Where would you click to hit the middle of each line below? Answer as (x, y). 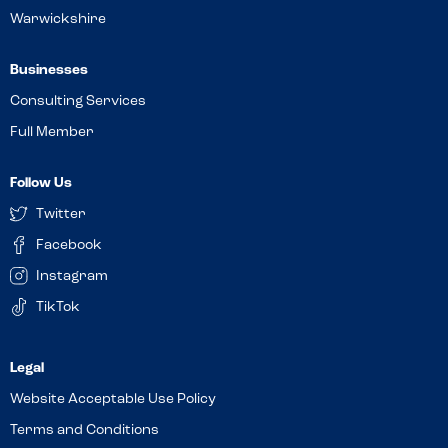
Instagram (72, 276)
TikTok (58, 307)
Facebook (69, 245)
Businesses (49, 70)
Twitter (61, 214)
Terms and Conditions (84, 430)
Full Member (52, 132)
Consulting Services (78, 101)
